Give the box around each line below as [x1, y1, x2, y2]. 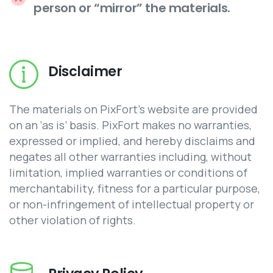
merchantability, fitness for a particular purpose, [9, 181, 260, 196]
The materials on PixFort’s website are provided [9, 102, 258, 117]
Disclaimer [48, 62, 122, 82]
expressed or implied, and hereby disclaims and [9, 133, 255, 149]
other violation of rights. [9, 213, 136, 228]
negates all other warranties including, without [9, 149, 252, 165]
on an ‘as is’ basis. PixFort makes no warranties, [9, 118, 252, 133]
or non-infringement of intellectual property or [9, 197, 254, 212]
